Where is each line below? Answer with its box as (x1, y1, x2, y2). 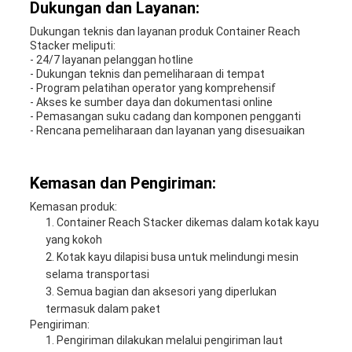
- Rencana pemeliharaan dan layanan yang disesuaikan (29, 124, 305, 137)
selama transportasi (45, 268, 149, 281)
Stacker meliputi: (29, 39, 115, 53)
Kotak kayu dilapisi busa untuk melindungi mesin (56, 251, 299, 264)
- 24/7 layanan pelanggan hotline (29, 53, 193, 67)
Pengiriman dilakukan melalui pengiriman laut (56, 334, 283, 347)
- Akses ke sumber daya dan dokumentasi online (29, 96, 273, 109)
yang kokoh (45, 233, 102, 247)
